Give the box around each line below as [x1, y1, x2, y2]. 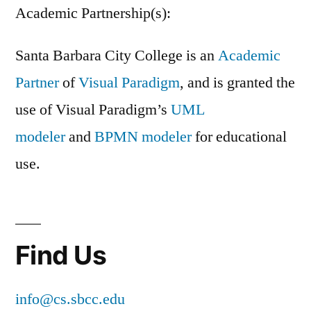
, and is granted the [180, 72, 295, 92]
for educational [192, 126, 287, 146]
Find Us [15, 239, 106, 271]
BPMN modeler [94, 126, 192, 146]
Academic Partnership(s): [15, 3, 171, 23]
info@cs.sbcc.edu [15, 289, 125, 309]
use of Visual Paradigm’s [15, 99, 171, 119]
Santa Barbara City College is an [15, 45, 218, 65]
